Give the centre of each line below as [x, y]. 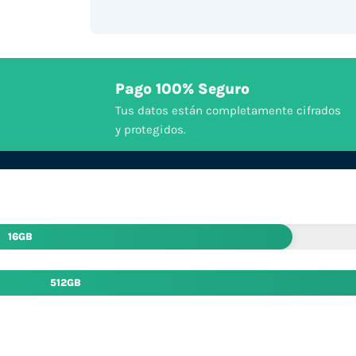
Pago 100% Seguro [182, 89]
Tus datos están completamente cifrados [228, 111]
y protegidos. [150, 130]
